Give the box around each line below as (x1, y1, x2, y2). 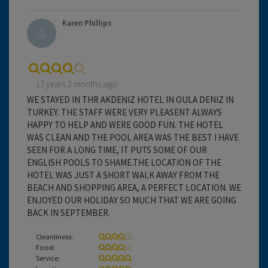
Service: (36, 252, 60, 263)
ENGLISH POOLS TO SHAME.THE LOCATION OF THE (27, 156, 221, 168)
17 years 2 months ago (36, 78, 118, 90)
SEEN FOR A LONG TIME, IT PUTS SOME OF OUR (27, 144, 207, 156)
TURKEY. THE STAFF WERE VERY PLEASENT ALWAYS (27, 106, 222, 118)
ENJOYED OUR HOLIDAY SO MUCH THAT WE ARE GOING (27, 194, 236, 206)
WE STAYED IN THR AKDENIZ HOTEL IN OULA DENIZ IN (27, 93, 234, 105)
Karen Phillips (62, 17, 111, 28)
